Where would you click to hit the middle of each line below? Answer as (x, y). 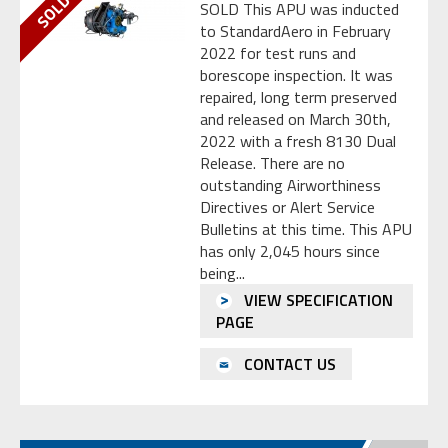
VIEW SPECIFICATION (316, 300)
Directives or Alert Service (287, 207)
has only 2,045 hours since (290, 251)
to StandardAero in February (295, 31)
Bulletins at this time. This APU (306, 229)
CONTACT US (288, 363)
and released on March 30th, (295, 119)
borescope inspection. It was (296, 75)
